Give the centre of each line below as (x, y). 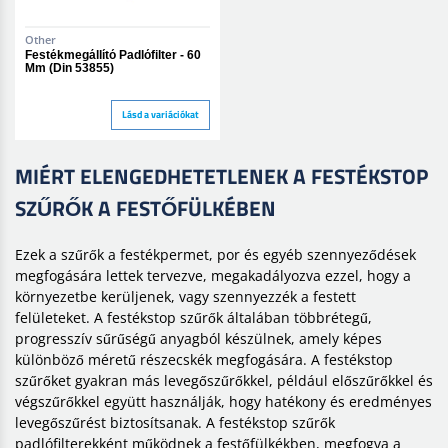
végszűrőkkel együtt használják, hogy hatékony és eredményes (223, 401)
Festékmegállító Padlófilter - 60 (113, 54)
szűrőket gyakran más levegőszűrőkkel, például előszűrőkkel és (224, 380)
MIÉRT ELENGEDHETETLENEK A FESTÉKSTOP (221, 175)
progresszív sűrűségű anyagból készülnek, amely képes (198, 338)
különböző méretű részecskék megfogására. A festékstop (204, 359)
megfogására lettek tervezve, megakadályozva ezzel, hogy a (213, 275)
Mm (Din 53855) (69, 67)
